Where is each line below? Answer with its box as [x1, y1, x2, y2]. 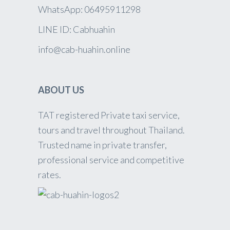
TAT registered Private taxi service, [38, 109, 180, 121]
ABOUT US [38, 84, 86, 95]
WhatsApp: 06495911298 [38, 4, 141, 15]
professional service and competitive [38, 154, 184, 165]
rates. [38, 169, 61, 180]
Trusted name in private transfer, [38, 139, 167, 150]
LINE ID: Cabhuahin [38, 24, 115, 35]
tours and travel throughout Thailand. [38, 124, 185, 136]
